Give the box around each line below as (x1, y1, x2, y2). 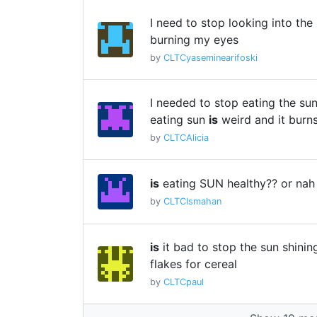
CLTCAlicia (163, 132, 209, 143)
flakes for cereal (150, 257, 237, 271)
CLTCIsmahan (163, 196, 221, 207)
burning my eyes (150, 33, 238, 47)
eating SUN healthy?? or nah (159, 176, 315, 190)
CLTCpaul (163, 277, 204, 287)
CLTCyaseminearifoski (163, 52, 258, 63)
